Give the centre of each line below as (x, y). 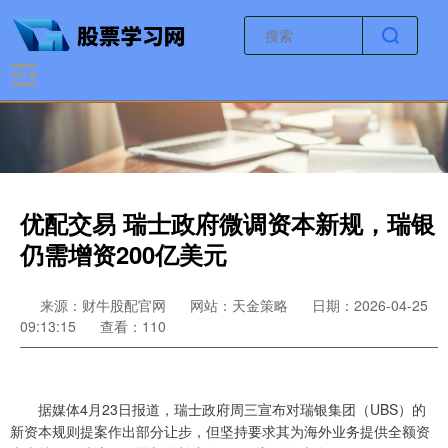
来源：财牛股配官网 (105, 305)
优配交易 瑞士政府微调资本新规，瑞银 (227, 223)
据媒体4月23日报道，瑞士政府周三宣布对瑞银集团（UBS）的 (218, 409)
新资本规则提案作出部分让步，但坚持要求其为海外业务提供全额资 (220, 431)
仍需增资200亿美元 (123, 254)
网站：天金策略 (239, 305)
